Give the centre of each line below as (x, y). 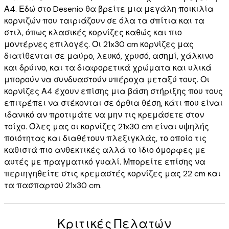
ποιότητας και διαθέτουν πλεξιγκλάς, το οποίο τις (105, 138)
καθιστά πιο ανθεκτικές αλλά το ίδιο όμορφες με (105, 150)
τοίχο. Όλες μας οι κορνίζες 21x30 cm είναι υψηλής (107, 126)
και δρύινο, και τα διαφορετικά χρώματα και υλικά (108, 67)
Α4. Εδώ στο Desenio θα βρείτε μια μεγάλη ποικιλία (109, 9)
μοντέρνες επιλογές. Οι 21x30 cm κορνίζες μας (99, 44)
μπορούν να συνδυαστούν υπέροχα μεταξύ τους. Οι (107, 79)
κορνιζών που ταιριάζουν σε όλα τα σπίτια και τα (104, 20)
